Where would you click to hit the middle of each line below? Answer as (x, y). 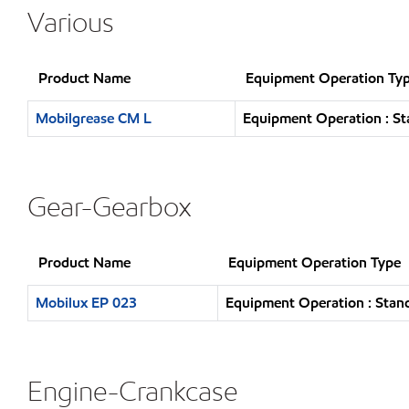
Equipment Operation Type (315, 262)
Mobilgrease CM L (94, 118)
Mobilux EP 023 (86, 303)
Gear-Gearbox (109, 206)
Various (71, 22)
